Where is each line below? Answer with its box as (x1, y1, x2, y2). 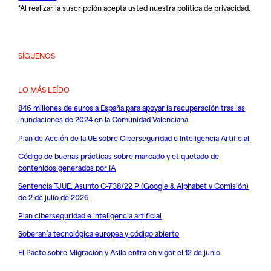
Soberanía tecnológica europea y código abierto (18, 227, 180, 240)
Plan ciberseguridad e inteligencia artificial (18, 209, 162, 221)
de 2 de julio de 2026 (18, 191, 90, 203)
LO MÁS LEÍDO (18, 83, 70, 96)
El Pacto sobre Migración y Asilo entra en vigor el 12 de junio (18, 246, 221, 258)
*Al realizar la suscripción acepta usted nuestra (18, 2, 178, 14)
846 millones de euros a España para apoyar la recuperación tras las (18, 102, 246, 114)
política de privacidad (177, 2, 249, 14)
